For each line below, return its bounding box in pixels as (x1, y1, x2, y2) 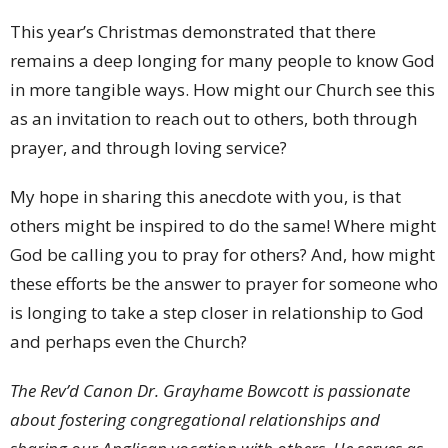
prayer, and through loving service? (10, 136, 287, 160)
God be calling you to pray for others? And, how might (10, 243, 435, 267)
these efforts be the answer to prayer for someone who (10, 272, 438, 296)
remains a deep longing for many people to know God (10, 49, 435, 73)
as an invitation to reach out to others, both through (10, 107, 417, 131)
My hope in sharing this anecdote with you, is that (10, 185, 401, 209)
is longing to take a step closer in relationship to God (10, 301, 424, 325)
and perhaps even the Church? (10, 330, 247, 354)
